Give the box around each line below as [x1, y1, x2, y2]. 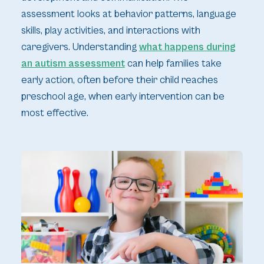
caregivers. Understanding [21, 41, 139, 54]
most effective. [21, 107, 88, 120]
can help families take [124, 58, 222, 70]
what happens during [138, 41, 236, 54]
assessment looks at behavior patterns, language [21, 8, 236, 21]
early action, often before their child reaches [21, 74, 218, 87]
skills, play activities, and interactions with [21, 25, 200, 37]
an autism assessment [21, 58, 125, 70]
